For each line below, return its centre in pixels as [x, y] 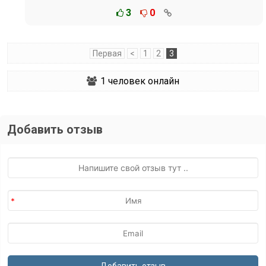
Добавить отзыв [55, 129]
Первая [107, 53]
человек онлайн [142, 81]
